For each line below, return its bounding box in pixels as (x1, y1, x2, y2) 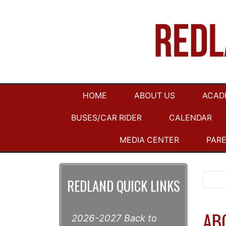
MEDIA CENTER (120, 135, 179, 145)
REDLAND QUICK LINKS (67, 176, 180, 196)
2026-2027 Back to (72, 212, 157, 224)
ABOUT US (134, 91, 175, 101)
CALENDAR (168, 113, 212, 123)
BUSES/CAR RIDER (71, 113, 142, 123)
